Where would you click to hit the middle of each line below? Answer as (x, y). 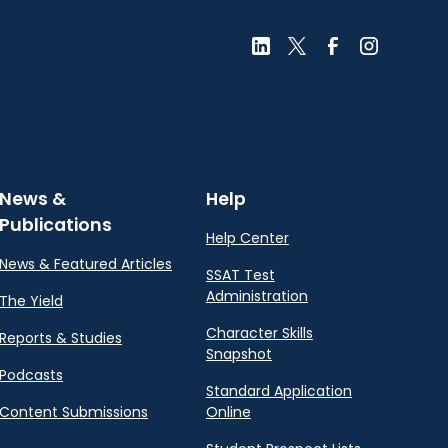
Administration (256, 296)
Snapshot (238, 354)
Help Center (247, 238)
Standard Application (278, 391)
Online (228, 412)
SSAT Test (240, 275)
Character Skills (259, 333)
